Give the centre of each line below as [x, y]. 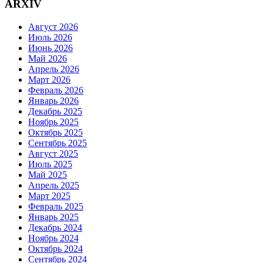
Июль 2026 [50, 37]
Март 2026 [49, 79]
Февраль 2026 [56, 90]
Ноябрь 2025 [53, 122]
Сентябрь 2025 [58, 143]
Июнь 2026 [50, 48]
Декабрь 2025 [55, 111]
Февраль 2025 [56, 206]
